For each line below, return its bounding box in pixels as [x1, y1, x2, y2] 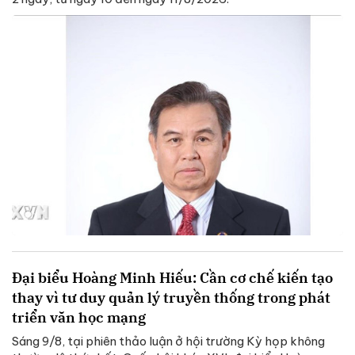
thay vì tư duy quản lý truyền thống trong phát [12, 288, 330, 307]
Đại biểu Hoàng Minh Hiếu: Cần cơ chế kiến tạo [12, 269, 333, 288]
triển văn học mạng [12, 308, 146, 327]
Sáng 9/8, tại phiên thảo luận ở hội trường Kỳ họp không [12, 334, 325, 349]
